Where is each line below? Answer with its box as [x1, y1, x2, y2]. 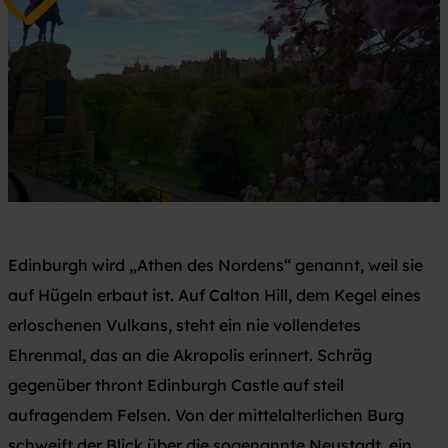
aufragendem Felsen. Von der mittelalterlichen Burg [8, 404, 404, 425]
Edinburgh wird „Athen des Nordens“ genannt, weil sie [8, 254, 423, 275]
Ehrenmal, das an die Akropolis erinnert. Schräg [8, 344, 372, 365]
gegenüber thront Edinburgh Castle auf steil [8, 374, 344, 395]
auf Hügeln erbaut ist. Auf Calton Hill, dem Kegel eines [8, 284, 421, 305]
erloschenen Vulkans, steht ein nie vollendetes [8, 314, 361, 335]
